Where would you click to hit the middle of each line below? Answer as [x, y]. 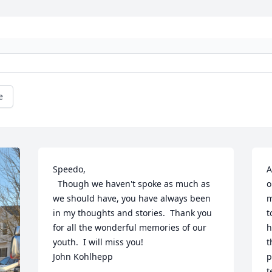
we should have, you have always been [132, 199]
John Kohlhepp [83, 257]
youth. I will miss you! [98, 242]
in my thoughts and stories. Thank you [133, 213]
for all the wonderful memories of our [130, 228]
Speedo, [70, 169]
